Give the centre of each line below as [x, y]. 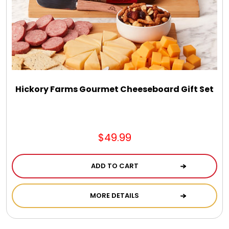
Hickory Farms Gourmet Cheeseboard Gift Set [114, 89]
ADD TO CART [114, 166]
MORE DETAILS [114, 196]
